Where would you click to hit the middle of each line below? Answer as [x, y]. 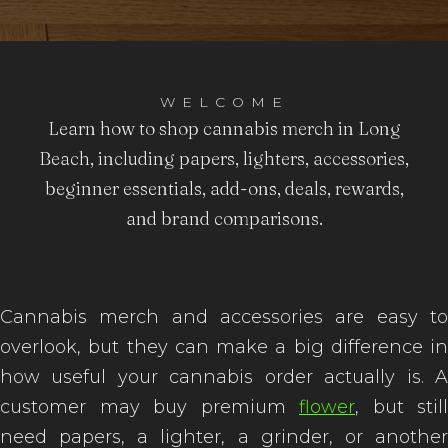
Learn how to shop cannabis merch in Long [224, 128]
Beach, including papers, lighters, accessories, [224, 158]
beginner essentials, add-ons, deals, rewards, [224, 188]
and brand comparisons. [224, 218]
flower [327, 407]
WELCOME [224, 102]
